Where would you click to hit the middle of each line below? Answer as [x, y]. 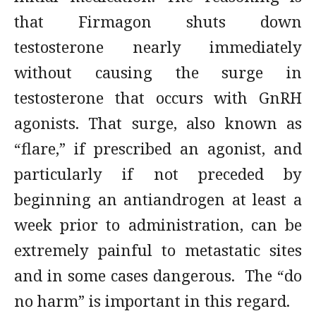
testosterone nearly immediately [158, 47]
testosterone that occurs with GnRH [158, 97]
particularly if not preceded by [158, 174]
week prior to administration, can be [158, 224]
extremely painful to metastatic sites [158, 250]
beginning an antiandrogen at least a [158, 199]
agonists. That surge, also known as [158, 123]
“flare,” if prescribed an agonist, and [158, 148]
